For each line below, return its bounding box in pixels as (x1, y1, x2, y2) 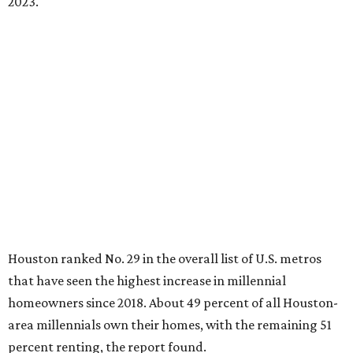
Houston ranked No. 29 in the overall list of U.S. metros (8, 251, 321, 267)
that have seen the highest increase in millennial (8, 273, 286, 289)
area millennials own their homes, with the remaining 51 (8, 317, 332, 333)
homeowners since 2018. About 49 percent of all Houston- (8, 295, 338, 311)
